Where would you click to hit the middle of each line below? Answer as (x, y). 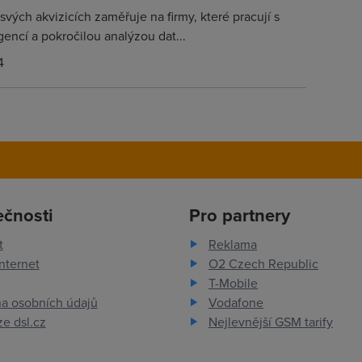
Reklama (232, 244)
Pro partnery (239, 215)
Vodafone (236, 303)
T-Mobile (233, 283)
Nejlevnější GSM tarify (270, 322)
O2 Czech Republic (263, 264)
